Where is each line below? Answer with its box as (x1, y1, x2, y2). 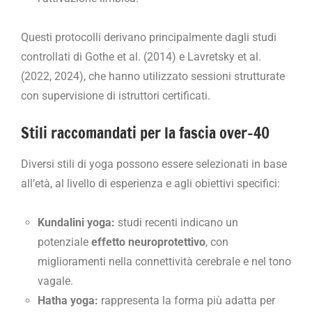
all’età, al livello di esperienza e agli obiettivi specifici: (21, 177, 280, 191)
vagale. (38, 274, 73, 288)
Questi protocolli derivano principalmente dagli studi (21, 30, 276, 44)
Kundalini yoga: (38, 216, 115, 230)
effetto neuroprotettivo (91, 235, 205, 249)
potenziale (38, 235, 91, 249)
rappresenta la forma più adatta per (98, 294, 275, 308)
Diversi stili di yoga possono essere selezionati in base (21, 157, 287, 171)
